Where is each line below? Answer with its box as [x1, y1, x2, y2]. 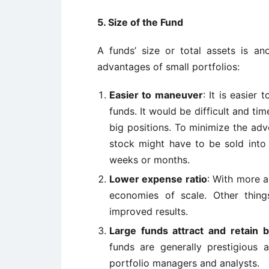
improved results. [109, 205, 188, 217]
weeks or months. [109, 154, 190, 166]
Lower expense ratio [109, 173, 207, 185]
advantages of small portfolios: [97, 61, 240, 73]
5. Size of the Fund [97, 16, 183, 28]
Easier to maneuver [109, 89, 203, 101]
